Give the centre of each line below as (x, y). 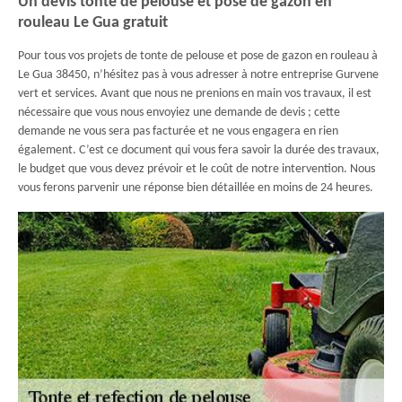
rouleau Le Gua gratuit (93, 23)
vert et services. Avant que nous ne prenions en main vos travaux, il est (195, 94)
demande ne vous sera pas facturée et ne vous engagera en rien (178, 131)
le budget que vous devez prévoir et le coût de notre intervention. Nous (197, 169)
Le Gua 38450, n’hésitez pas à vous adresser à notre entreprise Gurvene (198, 75)
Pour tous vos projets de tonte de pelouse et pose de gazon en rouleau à (198, 56)
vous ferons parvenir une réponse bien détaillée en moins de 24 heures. (196, 188)
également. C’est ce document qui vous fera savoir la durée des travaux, (199, 150)
